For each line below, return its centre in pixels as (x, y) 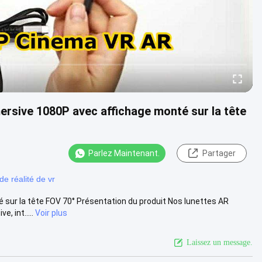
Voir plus (51, 213)
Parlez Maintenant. (124, 153)
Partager (219, 153)
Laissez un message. (220, 242)
